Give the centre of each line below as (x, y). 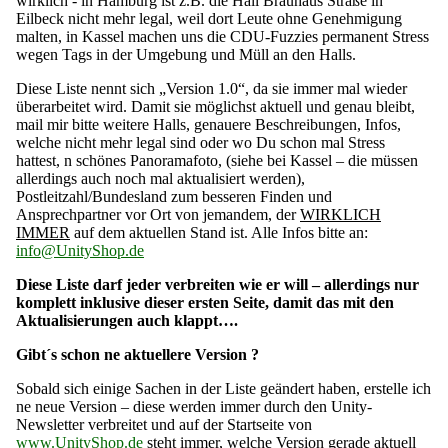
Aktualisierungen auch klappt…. (127, 321)
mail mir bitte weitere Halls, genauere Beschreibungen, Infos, (208, 125)
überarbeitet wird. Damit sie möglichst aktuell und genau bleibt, (215, 107)
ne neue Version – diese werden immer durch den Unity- (194, 407)
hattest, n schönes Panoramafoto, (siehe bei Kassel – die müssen (217, 161)
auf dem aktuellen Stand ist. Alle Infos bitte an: (219, 233)
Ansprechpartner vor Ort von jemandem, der (158, 215)
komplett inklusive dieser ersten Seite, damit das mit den (205, 303)
